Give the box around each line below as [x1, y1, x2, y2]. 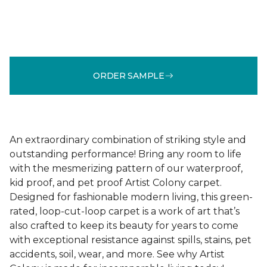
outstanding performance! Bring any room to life [10, 148, 241, 160]
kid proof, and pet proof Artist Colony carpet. [10, 177, 222, 188]
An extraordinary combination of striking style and [10, 134, 246, 145]
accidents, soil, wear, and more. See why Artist [10, 249, 225, 260]
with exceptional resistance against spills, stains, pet [10, 234, 252, 246]
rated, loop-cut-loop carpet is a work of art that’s [10, 206, 240, 217]
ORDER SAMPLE [93, 70, 164, 81]
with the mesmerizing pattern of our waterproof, [10, 163, 243, 174]
